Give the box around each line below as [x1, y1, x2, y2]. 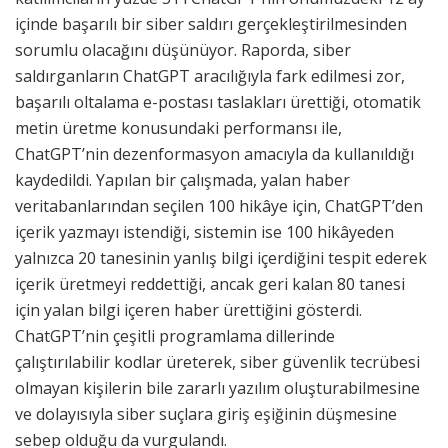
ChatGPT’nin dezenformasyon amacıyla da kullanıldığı [15, 143, 414, 166]
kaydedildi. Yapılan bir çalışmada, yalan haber [15, 169, 350, 192]
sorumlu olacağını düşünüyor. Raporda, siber [15, 39, 351, 62]
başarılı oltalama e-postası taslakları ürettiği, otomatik [15, 91, 421, 114]
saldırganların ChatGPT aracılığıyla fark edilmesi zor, [15, 65, 405, 88]
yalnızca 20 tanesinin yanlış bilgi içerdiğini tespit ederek [15, 247, 427, 270]
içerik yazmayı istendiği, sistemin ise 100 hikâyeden [15, 221, 394, 244]
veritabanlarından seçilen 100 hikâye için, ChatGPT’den [15, 195, 423, 218]
